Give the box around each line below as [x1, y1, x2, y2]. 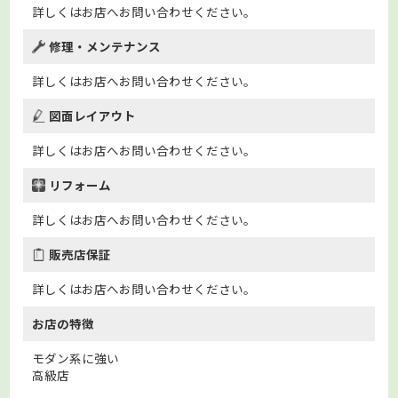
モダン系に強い [32, 348, 120, 367]
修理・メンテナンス [49, 36, 162, 55]
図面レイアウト [49, 106, 137, 124]
